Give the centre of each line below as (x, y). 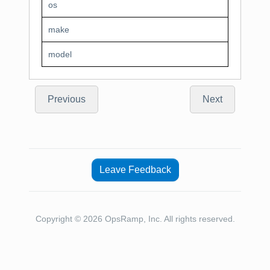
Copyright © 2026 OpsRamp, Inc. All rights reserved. (135, 219)
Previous (67, 99)
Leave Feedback (135, 170)
